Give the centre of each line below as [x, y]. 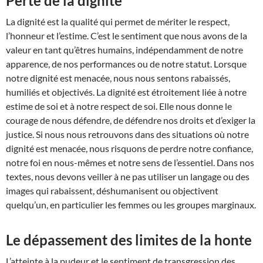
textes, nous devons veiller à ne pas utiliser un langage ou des [128, 177]
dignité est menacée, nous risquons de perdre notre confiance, [129, 149]
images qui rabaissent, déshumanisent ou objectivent [112, 191]
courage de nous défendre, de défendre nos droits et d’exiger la [131, 120]
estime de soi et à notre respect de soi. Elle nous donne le [119, 106]
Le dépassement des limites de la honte [129, 240]
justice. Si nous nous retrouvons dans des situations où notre [127, 134]
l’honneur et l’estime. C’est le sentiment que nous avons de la [127, 36]
